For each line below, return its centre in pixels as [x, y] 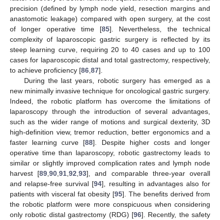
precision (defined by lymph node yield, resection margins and [110, 8]
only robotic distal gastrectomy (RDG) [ [72, 214]
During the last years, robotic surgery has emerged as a [117, 80]
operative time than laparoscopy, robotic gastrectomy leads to [110, 152]
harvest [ [25, 173]
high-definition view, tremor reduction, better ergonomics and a [110, 132]
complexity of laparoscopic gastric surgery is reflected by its [110, 39]
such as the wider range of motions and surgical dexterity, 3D [110, 122]
